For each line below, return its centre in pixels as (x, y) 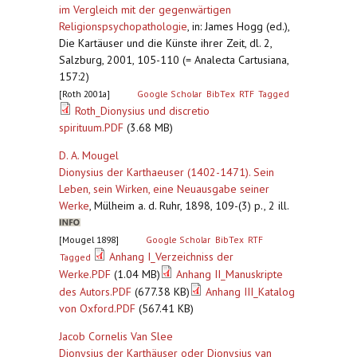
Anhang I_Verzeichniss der (172, 257)
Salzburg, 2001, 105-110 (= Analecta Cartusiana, (174, 60)
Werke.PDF (85, 274)
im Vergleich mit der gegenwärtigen (145, 10)
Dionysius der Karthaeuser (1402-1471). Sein (167, 172)
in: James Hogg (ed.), (241, 26)
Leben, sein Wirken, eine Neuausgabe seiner (164, 189)
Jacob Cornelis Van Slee (116, 336)
